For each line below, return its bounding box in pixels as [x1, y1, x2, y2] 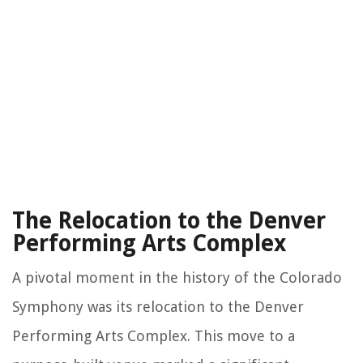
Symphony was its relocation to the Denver [12, 297, 304, 315]
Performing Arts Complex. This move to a [12, 327, 295, 344]
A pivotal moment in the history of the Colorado [12, 268, 342, 286]
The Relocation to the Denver [12, 207, 326, 234]
